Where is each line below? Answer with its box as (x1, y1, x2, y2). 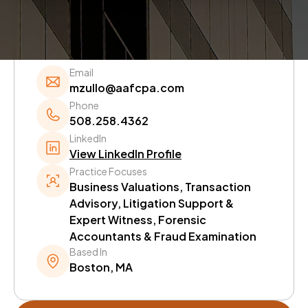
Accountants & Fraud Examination (69, 229, 256, 243)
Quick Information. (36, 18, 212, 42)
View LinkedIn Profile (69, 146, 181, 161)
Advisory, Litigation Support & (69, 196, 234, 210)
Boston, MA (69, 260, 133, 274)
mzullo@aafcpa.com (69, 80, 184, 95)
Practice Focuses (69, 165, 147, 177)
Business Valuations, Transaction (69, 179, 251, 194)
